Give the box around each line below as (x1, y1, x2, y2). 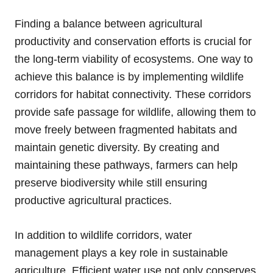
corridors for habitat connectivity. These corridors (15, 88, 251, 101)
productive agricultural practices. (15, 194, 172, 207)
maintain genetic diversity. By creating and (15, 141, 219, 154)
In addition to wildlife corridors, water (15, 229, 192, 242)
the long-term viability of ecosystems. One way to (15, 53, 253, 66)
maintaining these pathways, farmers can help (15, 159, 238, 172)
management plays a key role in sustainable (15, 247, 228, 260)
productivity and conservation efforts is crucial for (15, 35, 252, 48)
